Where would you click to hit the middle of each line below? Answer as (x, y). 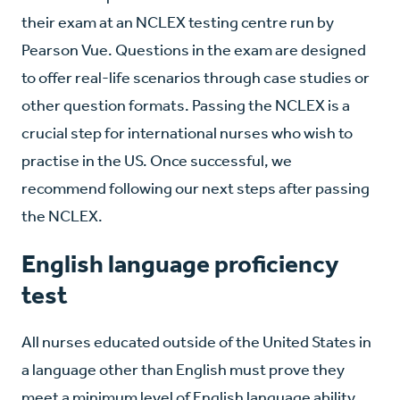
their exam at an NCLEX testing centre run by (178, 23)
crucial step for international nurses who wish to (187, 133)
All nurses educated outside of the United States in (196, 342)
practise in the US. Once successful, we (157, 161)
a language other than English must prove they (183, 370)
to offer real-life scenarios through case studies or (196, 78)
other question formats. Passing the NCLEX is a (186, 106)
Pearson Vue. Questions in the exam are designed (194, 50)
